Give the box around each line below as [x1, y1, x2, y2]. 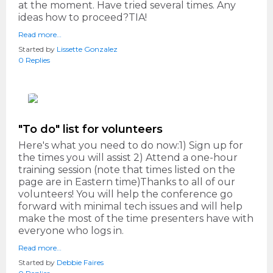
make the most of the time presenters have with [18, 213, 253, 225]
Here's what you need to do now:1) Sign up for [18, 140, 243, 152]
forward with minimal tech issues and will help [18, 200, 243, 213]
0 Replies [18, 55, 50, 65]
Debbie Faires [57, 258, 104, 268]
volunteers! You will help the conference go [18, 188, 233, 200]
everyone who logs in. [18, 225, 124, 237]
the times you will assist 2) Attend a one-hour [18, 152, 238, 164]
